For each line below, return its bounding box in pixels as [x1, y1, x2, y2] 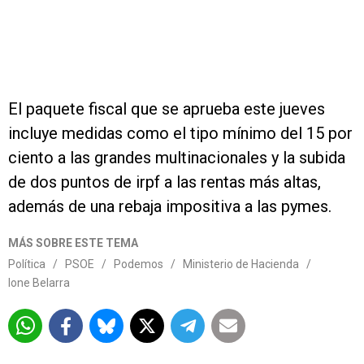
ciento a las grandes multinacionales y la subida [8, 148, 345, 168]
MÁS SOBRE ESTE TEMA [8, 236, 138, 250]
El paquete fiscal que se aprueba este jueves [8, 99, 325, 119]
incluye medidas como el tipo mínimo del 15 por [8, 123, 353, 144]
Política [8, 258, 45, 271]
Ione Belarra [8, 276, 70, 290]
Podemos [114, 258, 163, 271]
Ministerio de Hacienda [183, 258, 299, 271]
